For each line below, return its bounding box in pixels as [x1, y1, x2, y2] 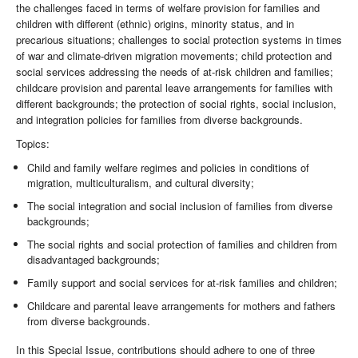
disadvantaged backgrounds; [27, 252, 161, 268]
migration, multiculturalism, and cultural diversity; [27, 175, 255, 191]
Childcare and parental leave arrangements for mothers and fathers [27, 298, 336, 314]
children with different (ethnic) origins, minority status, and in [16, 16, 294, 32]
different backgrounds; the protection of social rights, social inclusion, [16, 96, 336, 112]
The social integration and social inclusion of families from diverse [27, 198, 333, 214]
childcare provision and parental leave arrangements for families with [16, 80, 332, 96]
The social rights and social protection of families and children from [27, 237, 338, 253]
